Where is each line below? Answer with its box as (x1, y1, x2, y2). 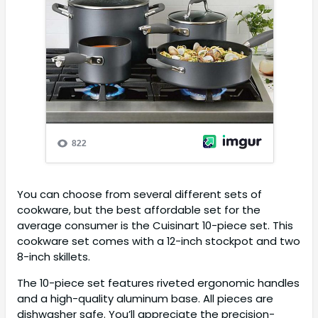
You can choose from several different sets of (17, 187, 262, 202)
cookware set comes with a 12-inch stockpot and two (17, 234, 300, 249)
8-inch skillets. (17, 249, 90, 265)
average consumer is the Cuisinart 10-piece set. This (17, 218, 293, 234)
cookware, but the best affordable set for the (17, 202, 261, 218)
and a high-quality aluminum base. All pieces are (17, 291, 273, 307)
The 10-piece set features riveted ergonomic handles (17, 275, 300, 291)
